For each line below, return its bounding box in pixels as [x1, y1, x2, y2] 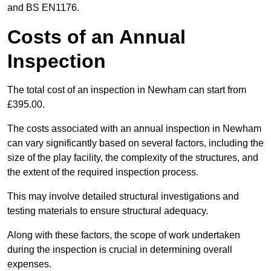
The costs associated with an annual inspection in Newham [7, 123, 261, 134]
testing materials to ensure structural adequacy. [7, 206, 208, 217]
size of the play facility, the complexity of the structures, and [7, 152, 258, 163]
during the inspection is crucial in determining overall [7, 244, 232, 255]
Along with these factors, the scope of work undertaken [7, 230, 240, 241]
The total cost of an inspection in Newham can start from [7, 85, 246, 96]
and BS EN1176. [7, 2, 79, 13]
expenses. [7, 259, 54, 270]
